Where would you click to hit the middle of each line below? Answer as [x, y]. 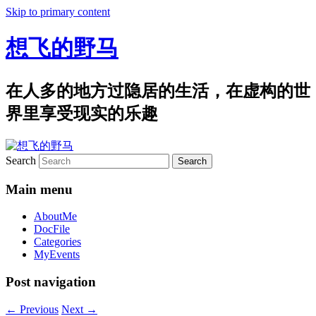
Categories [57, 242]
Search [21, 160]
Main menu [39, 189]
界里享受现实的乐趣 [82, 113]
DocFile [52, 229]
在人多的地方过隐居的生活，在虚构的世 [158, 91]
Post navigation [51, 281]
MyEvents [57, 255]
